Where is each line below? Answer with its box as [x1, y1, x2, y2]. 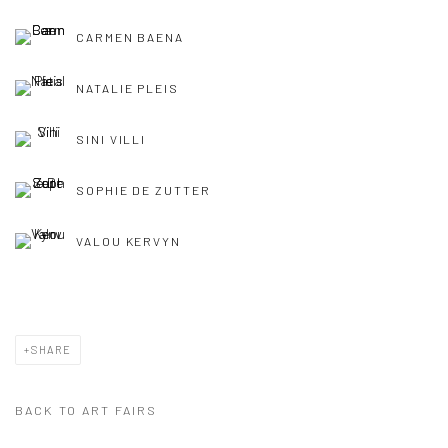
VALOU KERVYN [76, 234, 182, 249]
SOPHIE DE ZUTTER [76, 183, 211, 198]
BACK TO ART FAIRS [15, 401, 157, 418]
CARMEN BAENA [76, 30, 185, 45]
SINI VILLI [76, 132, 147, 147]
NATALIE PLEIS [76, 81, 179, 96]
